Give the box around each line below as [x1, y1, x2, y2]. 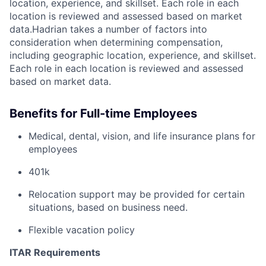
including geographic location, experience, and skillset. [9, 49, 256, 61]
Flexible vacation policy [28, 224, 135, 236]
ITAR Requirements [9, 246, 100, 258]
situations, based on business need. [28, 201, 188, 213]
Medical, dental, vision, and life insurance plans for [28, 130, 255, 142]
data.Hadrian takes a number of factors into [9, 23, 207, 35]
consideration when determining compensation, [9, 36, 223, 48]
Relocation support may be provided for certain [28, 188, 245, 200]
